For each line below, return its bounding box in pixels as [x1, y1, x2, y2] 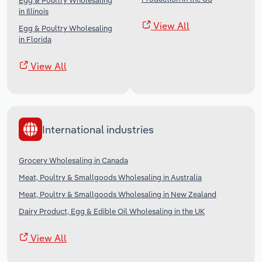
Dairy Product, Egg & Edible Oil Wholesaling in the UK [19, 206, 205, 216]
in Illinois [19, 6, 49, 16]
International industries [42, 122, 154, 136]
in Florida [19, 35, 51, 44]
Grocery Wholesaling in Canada [19, 156, 128, 166]
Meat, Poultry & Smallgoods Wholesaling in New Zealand [19, 189, 216, 199]
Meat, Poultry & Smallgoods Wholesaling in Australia [19, 173, 202, 182]
